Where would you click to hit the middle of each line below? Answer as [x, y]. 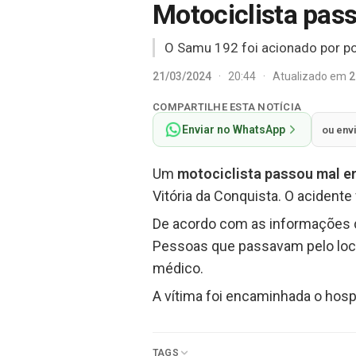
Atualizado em [311, 76]
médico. [178, 268]
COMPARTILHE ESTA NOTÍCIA [227, 107]
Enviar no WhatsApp [234, 130]
